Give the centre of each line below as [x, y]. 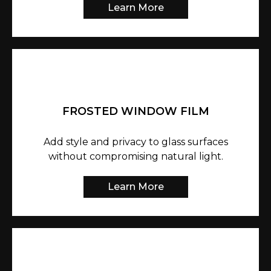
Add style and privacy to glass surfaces [135, 142]
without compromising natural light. [135, 157]
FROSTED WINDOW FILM [135, 112]
